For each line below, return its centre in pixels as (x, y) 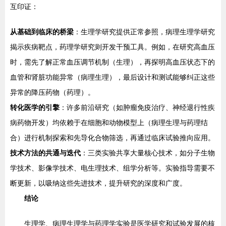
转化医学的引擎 (35, 107)
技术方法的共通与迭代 (45, 153)
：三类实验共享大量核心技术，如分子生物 (148, 153)
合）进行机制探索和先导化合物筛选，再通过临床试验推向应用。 (112, 138)
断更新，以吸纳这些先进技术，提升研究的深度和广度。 (98, 183)
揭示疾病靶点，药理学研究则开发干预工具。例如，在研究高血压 (112, 47)
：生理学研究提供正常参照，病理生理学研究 (144, 32)
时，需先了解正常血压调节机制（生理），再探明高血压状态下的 (112, 62)
